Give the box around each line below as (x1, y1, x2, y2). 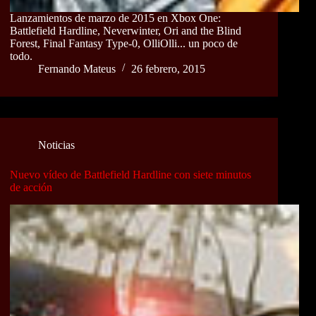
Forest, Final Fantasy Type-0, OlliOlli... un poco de (10, 37, 238, 49)
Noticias (38, 138, 75, 151)
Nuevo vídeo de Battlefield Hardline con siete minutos (10, 168, 251, 181)
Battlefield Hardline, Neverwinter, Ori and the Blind (10, 24, 241, 37)
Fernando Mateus (38, 62, 116, 75)
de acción (10, 181, 52, 193)
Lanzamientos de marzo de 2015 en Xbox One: (10, 11, 221, 24)
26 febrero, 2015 (131, 62, 205, 75)
